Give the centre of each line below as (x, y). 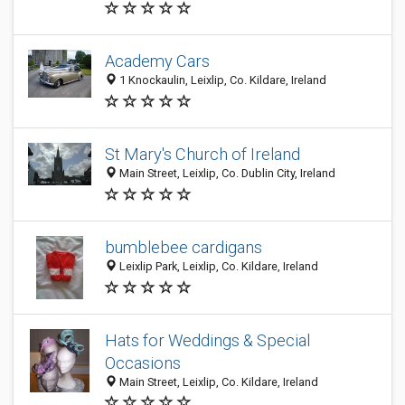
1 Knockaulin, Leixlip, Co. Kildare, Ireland (221, 80)
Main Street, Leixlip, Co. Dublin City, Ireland (226, 174)
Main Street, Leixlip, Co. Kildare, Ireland (217, 382)
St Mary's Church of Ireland (202, 155)
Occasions (143, 363)
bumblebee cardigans (184, 248)
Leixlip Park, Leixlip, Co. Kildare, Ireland (217, 267)
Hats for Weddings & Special (207, 340)
